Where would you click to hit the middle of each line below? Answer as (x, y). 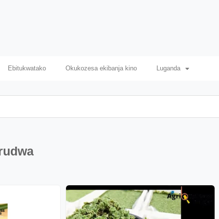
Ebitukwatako (27, 68)
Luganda (168, 68)
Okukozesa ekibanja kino (101, 68)
